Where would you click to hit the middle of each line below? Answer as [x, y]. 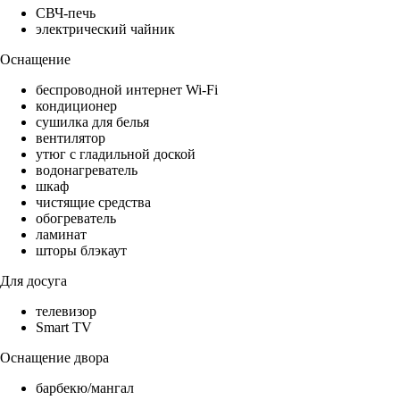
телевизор [66, 312]
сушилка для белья [92, 122]
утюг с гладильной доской [116, 154]
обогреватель [76, 219]
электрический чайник [105, 29]
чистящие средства [93, 203]
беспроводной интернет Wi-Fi [127, 90]
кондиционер [76, 106]
